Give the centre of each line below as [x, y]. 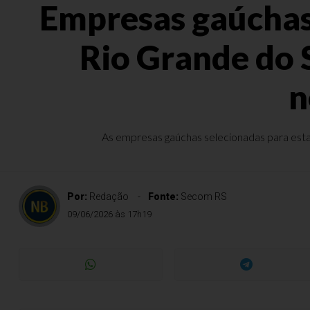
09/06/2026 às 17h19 [109, 214]
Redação [110, 197]
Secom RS [204, 197]
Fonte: [164, 197]
